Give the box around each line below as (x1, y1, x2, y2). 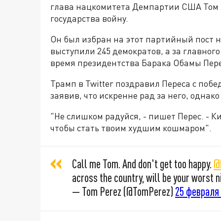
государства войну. (50, 13, 128, 24)
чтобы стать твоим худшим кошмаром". (50, 122, 212, 134)
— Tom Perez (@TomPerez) (72, 184, 175, 199)
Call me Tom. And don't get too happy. (72, 157, 214, 171)
